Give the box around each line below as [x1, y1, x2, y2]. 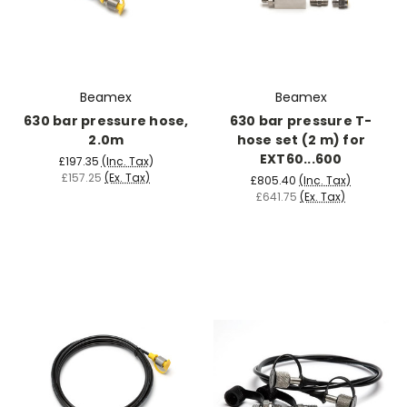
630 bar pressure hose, [24, 111, 189, 130]
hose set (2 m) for [236, 130, 365, 149]
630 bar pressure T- [229, 111, 372, 130]
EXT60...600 [259, 149, 342, 168]
